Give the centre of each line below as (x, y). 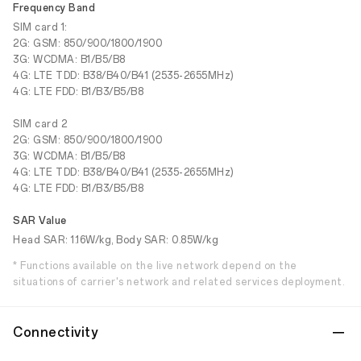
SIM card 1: (40, 27)
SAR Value (40, 221)
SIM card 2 (40, 124)
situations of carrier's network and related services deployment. (178, 282)
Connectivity (55, 332)
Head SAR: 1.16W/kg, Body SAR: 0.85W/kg (116, 240)
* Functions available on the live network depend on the (155, 266)
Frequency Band (54, 8)
